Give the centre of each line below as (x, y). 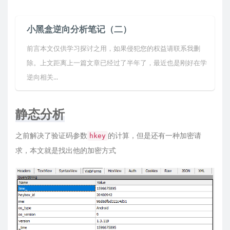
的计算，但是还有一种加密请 (155, 136)
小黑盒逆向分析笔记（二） (79, 29)
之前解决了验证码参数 (51, 136)
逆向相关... (42, 77)
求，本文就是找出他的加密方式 (66, 150)
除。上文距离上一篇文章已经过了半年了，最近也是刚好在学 (117, 63)
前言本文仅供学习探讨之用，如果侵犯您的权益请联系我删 (113, 49)
